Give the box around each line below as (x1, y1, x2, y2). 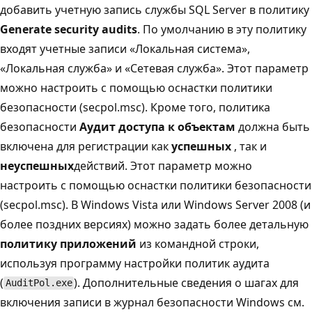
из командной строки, (136, 235, 259, 251)
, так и (231, 138, 267, 154)
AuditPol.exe (5, 277, 72, 289)
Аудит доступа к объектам (79, 118, 235, 134)
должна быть (235, 118, 310, 134)
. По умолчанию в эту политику (137, 21, 306, 37)
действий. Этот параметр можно (74, 157, 252, 173)
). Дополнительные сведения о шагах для (74, 274, 299, 290)
